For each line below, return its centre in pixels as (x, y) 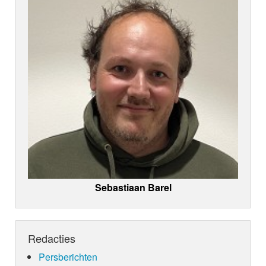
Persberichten (68, 257)
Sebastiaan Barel (133, 188)
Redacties (52, 238)
